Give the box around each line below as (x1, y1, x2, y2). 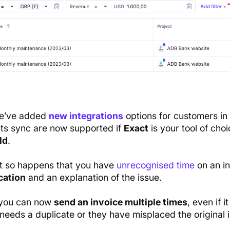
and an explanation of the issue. (25, 172, 162, 183)
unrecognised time (116, 160, 195, 171)
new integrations (48, 110, 123, 122)
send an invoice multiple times (53, 197, 187, 208)
